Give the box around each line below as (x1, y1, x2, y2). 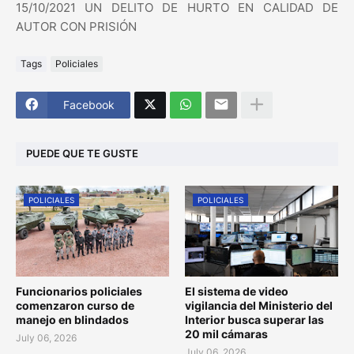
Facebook (63, 98, 115, 112)
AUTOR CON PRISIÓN (16, 18, 137, 34)
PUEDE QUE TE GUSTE (26, 147, 138, 160)
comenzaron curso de (16, 298, 134, 312)
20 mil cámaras (185, 326, 268, 341)
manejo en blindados (16, 312, 129, 326)
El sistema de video (185, 284, 288, 298)
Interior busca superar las (185, 312, 324, 326)
